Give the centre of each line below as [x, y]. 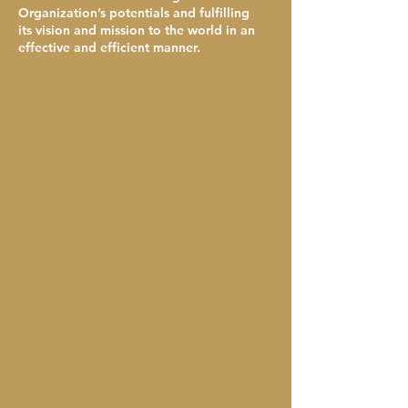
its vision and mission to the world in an [137, 30]
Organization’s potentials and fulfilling [134, 13]
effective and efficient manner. [109, 47]
